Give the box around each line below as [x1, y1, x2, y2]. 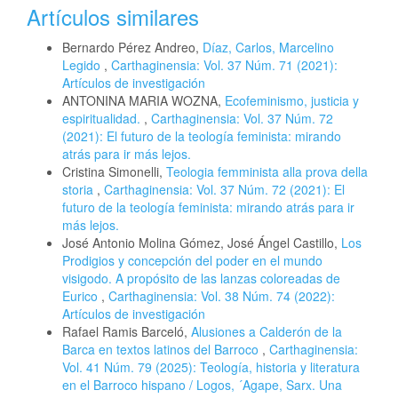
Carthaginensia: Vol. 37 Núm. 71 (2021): [111, 55, 338, 74]
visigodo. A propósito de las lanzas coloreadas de [62, 268, 340, 287]
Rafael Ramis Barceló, [62, 322, 191, 340]
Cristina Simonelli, [62, 162, 166, 180]
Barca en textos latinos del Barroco [62, 339, 262, 358]
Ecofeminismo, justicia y [225, 91, 359, 109]
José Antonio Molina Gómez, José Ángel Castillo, [62, 233, 341, 251]
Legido [62, 55, 104, 74]
